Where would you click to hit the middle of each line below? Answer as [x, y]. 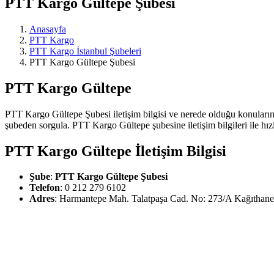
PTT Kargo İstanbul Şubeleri [85, 51]
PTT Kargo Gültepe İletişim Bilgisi [116, 151]
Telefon [45, 188]
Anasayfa [48, 29]
